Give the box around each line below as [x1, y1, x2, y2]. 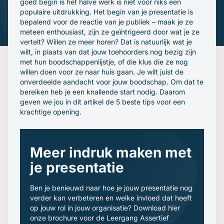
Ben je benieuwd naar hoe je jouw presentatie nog [30, 183, 192, 192]
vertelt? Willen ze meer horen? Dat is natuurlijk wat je [20, 37, 192, 46]
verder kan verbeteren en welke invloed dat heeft [30, 193, 192, 202]
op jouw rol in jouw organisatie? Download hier [30, 203, 180, 212]
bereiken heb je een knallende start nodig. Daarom [20, 87, 185, 96]
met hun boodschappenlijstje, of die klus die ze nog [20, 57, 188, 66]
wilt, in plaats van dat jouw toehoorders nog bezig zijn [20, 47, 196, 56]
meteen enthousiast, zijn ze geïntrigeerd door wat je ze [20, 27, 199, 36]
